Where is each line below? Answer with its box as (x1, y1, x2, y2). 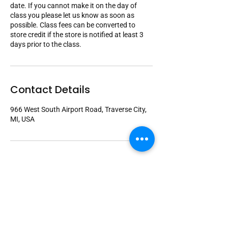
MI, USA (10, 115, 35, 123)
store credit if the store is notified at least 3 (10, 31, 144, 39)
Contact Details (10, 82, 90, 97)
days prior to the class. (10, 40, 81, 48)
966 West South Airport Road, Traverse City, (10, 105, 147, 113)
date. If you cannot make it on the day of (10, 2, 137, 10)
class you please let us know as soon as (10, 11, 134, 19)
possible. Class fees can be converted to (10, 21, 135, 29)
